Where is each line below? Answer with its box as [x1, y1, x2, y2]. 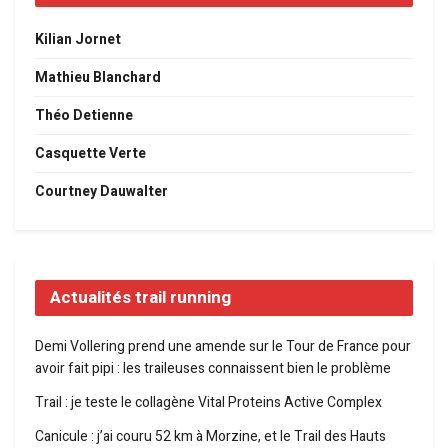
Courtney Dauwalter [35, 180, 168, 202]
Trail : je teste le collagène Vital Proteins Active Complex [35, 391, 382, 413]
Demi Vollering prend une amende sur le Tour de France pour [35, 335, 411, 357]
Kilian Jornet [35, 28, 121, 50]
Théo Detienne [35, 104, 133, 126]
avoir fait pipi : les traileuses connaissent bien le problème [35, 357, 391, 379]
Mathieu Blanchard [35, 66, 161, 88]
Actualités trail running [50, 284, 231, 310]
